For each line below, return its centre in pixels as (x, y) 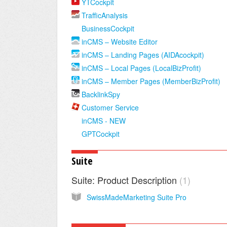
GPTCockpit (101, 134)
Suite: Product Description (125, 180)
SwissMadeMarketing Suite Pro (137, 197)
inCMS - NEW (104, 121)
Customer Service (110, 107)
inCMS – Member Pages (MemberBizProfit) (151, 81)
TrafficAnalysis (105, 15)
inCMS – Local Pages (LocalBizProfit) (141, 68)
